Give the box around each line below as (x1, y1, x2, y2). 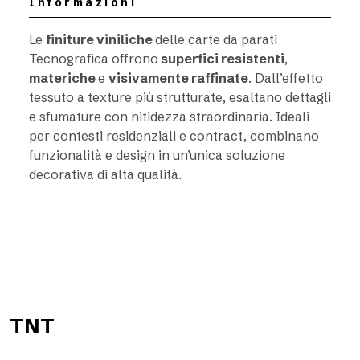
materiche (29, 70, 98, 86)
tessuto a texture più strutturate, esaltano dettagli (29, 89, 331, 105)
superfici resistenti (158, 51, 284, 67)
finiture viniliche (46, 31, 155, 47)
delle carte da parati (155, 31, 277, 47)
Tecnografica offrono (29, 51, 158, 67)
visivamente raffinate (108, 70, 248, 86)
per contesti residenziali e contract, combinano (29, 128, 319, 144)
